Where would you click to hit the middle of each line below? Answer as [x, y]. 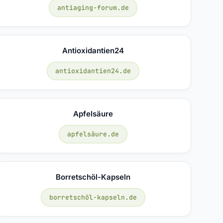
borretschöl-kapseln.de [93, 197]
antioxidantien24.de [93, 71]
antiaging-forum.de [93, 7]
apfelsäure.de [93, 134]
